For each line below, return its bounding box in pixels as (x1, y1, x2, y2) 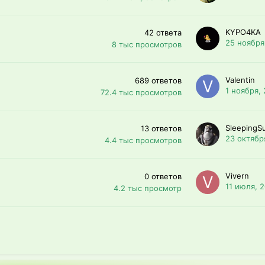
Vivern (225, 171, 249, 180)
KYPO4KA (225, 27, 261, 37)
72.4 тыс (101, 87, 133, 97)
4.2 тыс (114, 183, 142, 193)
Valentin (225, 75, 255, 85)
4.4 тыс (105, 135, 133, 145)
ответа (156, 28, 182, 37)
